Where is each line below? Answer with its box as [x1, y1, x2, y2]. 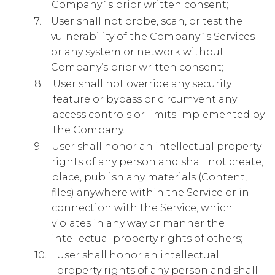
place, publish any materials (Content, [52, 171, 247, 183]
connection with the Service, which [52, 202, 233, 214]
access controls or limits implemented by [53, 109, 265, 120]
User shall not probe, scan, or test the [51, 15, 242, 27]
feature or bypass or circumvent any [53, 93, 237, 105]
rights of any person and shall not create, [52, 156, 263, 168]
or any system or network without [51, 46, 224, 58]
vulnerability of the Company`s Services [51, 31, 255, 42]
